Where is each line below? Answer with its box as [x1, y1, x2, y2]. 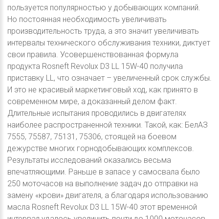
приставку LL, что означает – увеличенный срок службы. [7, 73, 212, 83]
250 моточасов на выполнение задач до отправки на [7, 178, 198, 188]
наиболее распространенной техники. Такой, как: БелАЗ [7, 120, 208, 130]
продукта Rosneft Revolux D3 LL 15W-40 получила [7, 61, 183, 71]
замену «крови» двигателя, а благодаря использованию [7, 190, 208, 200]
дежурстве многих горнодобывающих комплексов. [7, 143, 194, 153]
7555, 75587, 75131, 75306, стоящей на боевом [7, 131, 176, 141]
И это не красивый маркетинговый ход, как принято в [7, 85, 198, 94]
